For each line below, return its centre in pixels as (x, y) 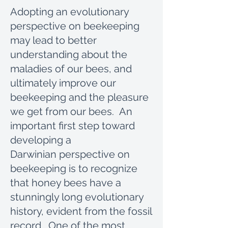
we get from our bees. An (71, 111)
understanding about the (69, 54)
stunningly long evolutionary (77, 197)
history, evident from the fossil (81, 211)
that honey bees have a (66, 183)
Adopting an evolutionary (69, 12)
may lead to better (53, 40)
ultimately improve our (63, 83)
